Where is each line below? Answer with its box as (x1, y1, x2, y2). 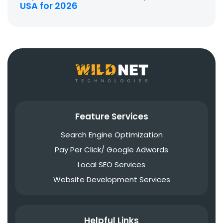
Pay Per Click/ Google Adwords (55, 144, 168, 155)
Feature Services (75, 110, 148, 122)
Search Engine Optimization (60, 129, 163, 140)
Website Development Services (53, 174, 170, 185)
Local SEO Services (78, 159, 145, 170)
